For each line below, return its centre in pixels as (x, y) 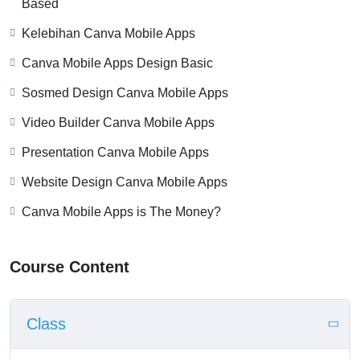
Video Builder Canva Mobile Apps (118, 122)
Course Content (70, 266)
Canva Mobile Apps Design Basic (117, 63)
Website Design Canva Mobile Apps (125, 182)
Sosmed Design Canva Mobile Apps (125, 92)
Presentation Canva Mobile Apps (115, 152)
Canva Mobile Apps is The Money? (121, 211)
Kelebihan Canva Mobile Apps (108, 33)
